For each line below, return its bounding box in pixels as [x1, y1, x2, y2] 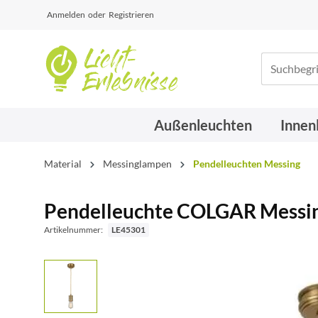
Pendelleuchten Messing [193, 158, 300, 170]
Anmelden [47, 9, 85, 20]
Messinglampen [103, 158, 172, 170]
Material [44, 158, 82, 170]
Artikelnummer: [44, 224, 104, 235]
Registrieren [109, 9, 154, 20]
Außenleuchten [154, 116, 252, 133]
